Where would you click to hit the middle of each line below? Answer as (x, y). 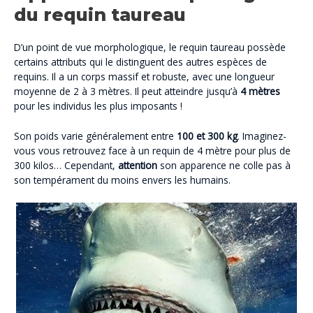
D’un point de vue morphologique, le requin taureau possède (150, 47)
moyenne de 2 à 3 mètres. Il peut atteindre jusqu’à (127, 91)
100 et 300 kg (207, 136)
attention (138, 165)
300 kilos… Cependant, (66, 165)
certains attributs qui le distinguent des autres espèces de (140, 61)
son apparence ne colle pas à (224, 165)
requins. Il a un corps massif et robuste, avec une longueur (144, 76)
